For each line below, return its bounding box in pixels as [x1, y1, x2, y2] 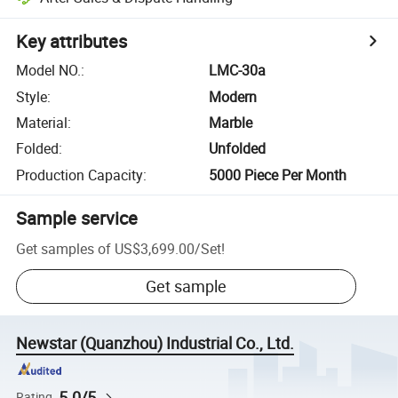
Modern [209, 86, 258, 107]
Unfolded [209, 139, 267, 159]
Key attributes [16, 29, 128, 54]
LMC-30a [209, 60, 267, 81]
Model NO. [16, 60, 82, 81]
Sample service [16, 205, 139, 230]
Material [16, 112, 68, 132]
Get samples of [16, 238, 112, 259]
